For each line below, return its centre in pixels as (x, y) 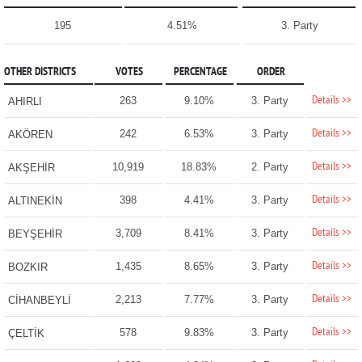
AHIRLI (25, 102)
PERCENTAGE (200, 73)
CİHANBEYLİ (39, 301)
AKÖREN (30, 135)
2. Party (269, 167)
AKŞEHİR (31, 168)
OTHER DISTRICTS (40, 73)
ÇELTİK (26, 334)
